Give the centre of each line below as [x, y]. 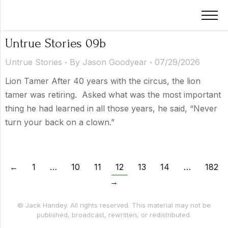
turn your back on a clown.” [60, 122]
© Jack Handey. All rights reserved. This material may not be [114, 205]
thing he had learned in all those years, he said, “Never [111, 108]
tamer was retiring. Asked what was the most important [113, 95]
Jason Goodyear [115, 62]
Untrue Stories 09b [55, 43]
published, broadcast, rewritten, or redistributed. [114, 215]
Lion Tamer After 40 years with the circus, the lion [103, 81]
